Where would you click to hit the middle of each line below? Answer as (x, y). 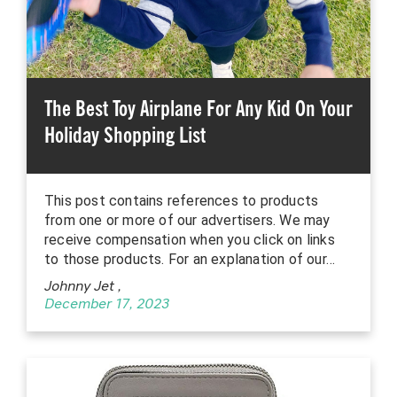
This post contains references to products (182, 201)
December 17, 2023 (107, 305)
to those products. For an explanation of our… (190, 260)
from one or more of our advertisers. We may (187, 221)
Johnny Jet (81, 288)
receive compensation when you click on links (190, 240)
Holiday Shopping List (125, 136)
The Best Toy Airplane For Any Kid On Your (198, 109)
